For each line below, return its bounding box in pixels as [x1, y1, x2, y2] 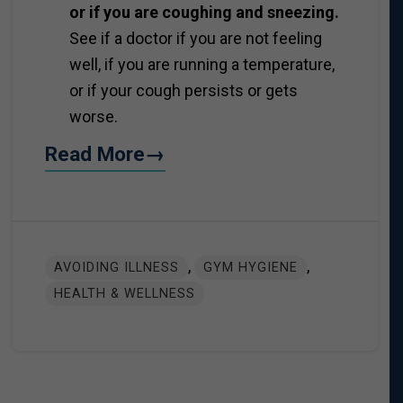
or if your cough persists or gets [68, 81, 298, 101]
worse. [68, 107, 118, 127]
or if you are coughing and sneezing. [68, 3, 339, 22]
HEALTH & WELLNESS [53, 285, 195, 301]
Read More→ [44, 142, 166, 166]
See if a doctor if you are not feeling [68, 29, 322, 49]
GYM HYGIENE [202, 259, 298, 275]
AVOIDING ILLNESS [53, 259, 179, 275]
